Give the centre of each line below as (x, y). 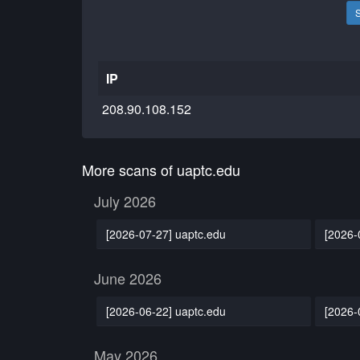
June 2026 (128, 278)
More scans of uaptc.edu (161, 170)
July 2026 (125, 201)
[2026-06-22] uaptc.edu (166, 311)
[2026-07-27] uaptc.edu (166, 233)
